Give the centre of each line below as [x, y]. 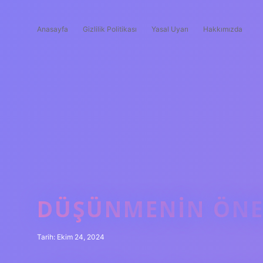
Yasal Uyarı [170, 29]
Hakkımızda [223, 29]
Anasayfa [53, 29]
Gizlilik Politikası [110, 29]
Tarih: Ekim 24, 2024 [71, 237]
